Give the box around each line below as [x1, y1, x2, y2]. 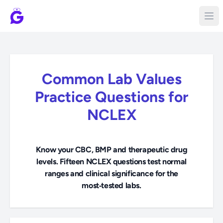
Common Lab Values [41, 70, 182, 88]
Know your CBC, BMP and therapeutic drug [35, 145, 188, 154]
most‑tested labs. [82, 181, 141, 190]
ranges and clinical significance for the [44, 169, 178, 178]
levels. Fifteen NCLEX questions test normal [36, 157, 187, 166]
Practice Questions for [35, 88, 188, 106]
